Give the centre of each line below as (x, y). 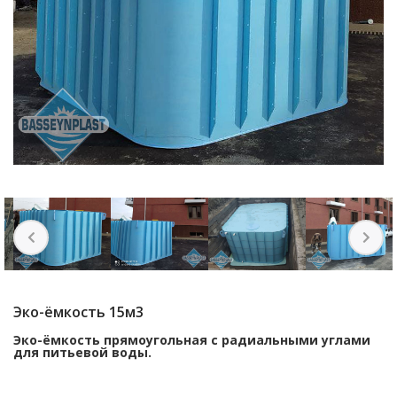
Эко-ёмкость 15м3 (78, 312)
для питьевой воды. (82, 353)
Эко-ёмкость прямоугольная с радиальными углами (192, 340)
